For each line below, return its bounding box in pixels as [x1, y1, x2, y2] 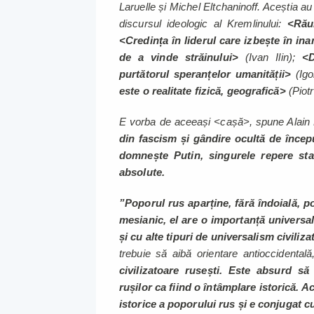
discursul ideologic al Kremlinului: [119, 18, 287, 30]
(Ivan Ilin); [238, 51, 302, 64]
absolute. [119, 166, 165, 179]
